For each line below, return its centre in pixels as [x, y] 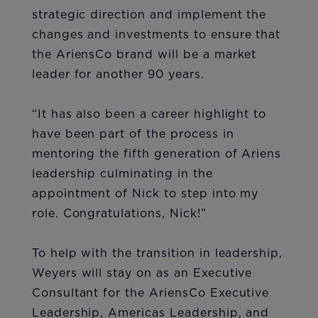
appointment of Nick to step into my [145, 194]
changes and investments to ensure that [156, 35]
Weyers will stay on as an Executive [142, 274]
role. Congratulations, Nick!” [119, 214]
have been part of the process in [133, 135]
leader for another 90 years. [118, 75]
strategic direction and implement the [149, 15]
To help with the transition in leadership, [157, 254]
